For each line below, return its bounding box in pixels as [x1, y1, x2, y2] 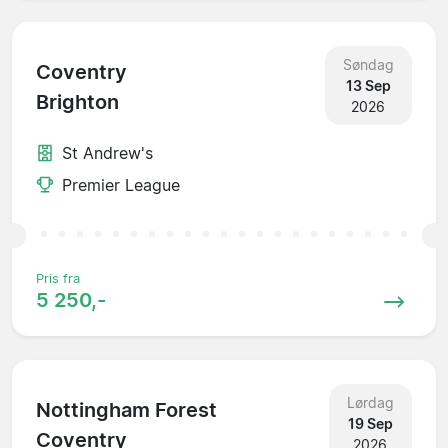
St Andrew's [62, 142, 153, 163]
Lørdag [346, 393, 394, 411]
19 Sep [347, 414, 393, 432]
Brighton [36, 90, 119, 115]
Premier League [62, 174, 180, 195]
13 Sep [345, 76, 391, 94]
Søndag [342, 55, 394, 73]
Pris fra [36, 270, 80, 286]
